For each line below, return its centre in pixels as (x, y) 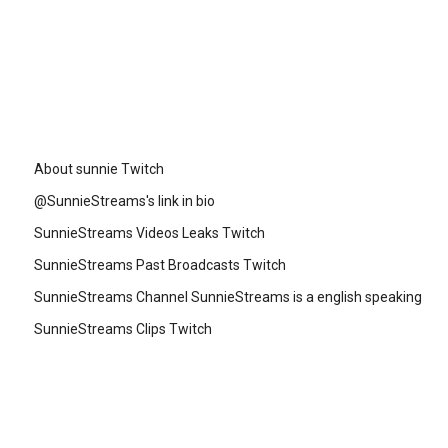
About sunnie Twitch (99, 169)
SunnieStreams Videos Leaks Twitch (149, 233)
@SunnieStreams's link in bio (124, 201)
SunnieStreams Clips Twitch (123, 329)
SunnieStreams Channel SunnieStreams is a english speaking (228, 297)
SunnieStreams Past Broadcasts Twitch (160, 265)
